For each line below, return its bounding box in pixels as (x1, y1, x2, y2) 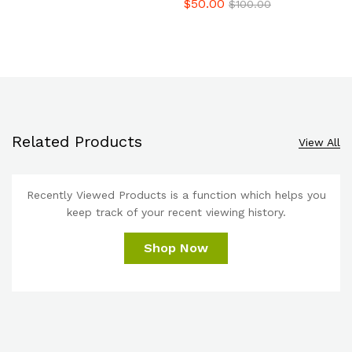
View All (299, 135, 340, 148)
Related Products (12, 132, 142, 152)
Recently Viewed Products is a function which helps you (26, 189, 326, 202)
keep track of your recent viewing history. (66, 206, 286, 219)
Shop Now (144, 240, 208, 256)
